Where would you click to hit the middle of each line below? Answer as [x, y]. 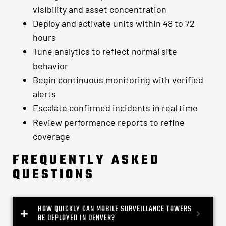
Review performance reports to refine [109, 122]
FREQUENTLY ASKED [87, 160]
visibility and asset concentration [100, 9]
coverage [51, 136]
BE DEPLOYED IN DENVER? [76, 218]
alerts [44, 94]
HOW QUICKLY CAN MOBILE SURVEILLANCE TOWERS [115, 209]
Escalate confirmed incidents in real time [115, 108]
